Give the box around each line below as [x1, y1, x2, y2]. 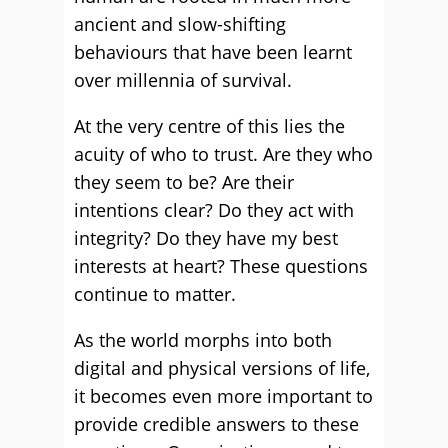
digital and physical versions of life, [74, 356, 370, 380]
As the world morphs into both [74, 328, 332, 352]
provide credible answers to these [74, 412, 359, 436]
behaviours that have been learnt [74, 40, 352, 64]
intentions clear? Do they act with [74, 198, 354, 222]
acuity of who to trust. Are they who [74, 142, 373, 166]
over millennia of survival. [74, 68, 292, 92]
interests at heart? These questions [74, 254, 368, 278]
